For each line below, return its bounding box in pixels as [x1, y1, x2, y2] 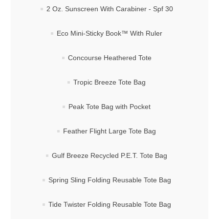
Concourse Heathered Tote [67, 54, 152, 62]
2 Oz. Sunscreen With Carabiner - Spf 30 [46, 5, 173, 13]
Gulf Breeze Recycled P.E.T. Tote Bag [52, 152, 167, 160]
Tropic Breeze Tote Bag [73, 78, 146, 87]
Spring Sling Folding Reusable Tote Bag [48, 176, 171, 184]
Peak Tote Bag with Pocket [68, 103, 151, 111]
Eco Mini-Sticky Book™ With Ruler [57, 29, 162, 38]
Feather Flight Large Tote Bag [63, 127, 156, 135]
